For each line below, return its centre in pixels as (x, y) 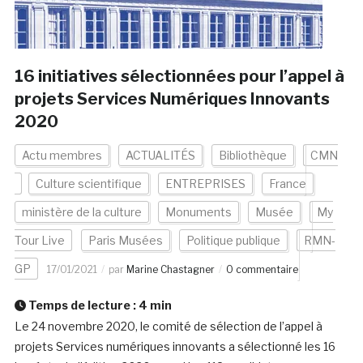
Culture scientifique (88, 184)
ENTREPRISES (205, 184)
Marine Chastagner (170, 270)
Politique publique (233, 241)
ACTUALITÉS (160, 156)
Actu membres (62, 156)
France (287, 184)
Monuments (198, 212)
